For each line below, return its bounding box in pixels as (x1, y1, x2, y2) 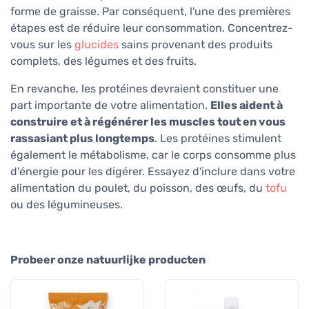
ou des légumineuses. (10, 197, 123, 211)
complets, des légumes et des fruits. (10, 54, 197, 68)
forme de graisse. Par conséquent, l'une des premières (10, 4, 290, 18)
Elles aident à (210, 98, 283, 112)
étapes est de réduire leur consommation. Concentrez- (10, 21, 293, 34)
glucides (74, 37, 119, 51)
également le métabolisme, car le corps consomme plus (10, 148, 296, 161)
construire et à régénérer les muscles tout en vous (10, 114, 286, 128)
